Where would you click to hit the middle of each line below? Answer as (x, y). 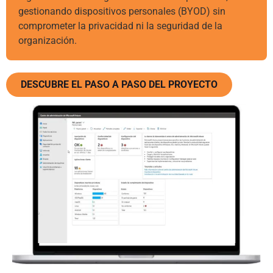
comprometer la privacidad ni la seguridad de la (120, 26)
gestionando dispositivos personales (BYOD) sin (122, 11)
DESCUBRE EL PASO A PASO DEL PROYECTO (119, 84)
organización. (48, 40)
